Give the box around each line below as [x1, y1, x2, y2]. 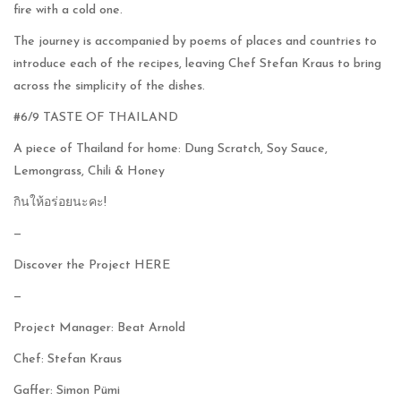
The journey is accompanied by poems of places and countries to [13, 34, 377, 48]
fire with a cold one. [13, 3, 123, 17]
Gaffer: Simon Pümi [13, 383, 120, 397]
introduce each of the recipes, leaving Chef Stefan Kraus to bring [13, 56, 381, 71]
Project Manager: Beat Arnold [13, 320, 185, 335]
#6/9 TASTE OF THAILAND [13, 110, 178, 124]
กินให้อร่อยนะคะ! [13, 195, 107, 209]
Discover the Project [13, 258, 134, 272]
